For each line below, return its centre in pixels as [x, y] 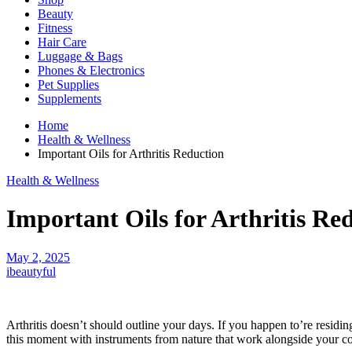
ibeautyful [31, 271]
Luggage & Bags [80, 56]
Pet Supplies [68, 84]
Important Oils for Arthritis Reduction [131, 154]
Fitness [55, 28]
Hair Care [62, 42]
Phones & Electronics [91, 70]
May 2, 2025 [38, 257]
